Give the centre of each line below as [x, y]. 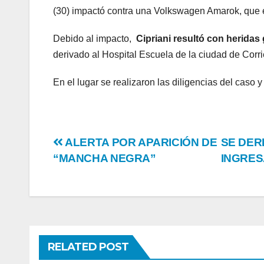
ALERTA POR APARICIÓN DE [140, 142]
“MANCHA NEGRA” [105, 158]
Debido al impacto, [95, 38]
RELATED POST [88, 247]
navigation [100, 170]
